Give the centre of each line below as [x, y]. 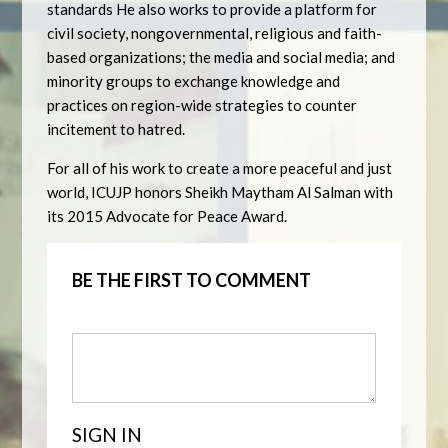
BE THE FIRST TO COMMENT [192, 280]
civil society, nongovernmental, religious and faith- [215, 33]
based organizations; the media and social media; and [221, 57]
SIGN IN [107, 434]
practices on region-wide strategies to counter [202, 105]
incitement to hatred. [116, 129]
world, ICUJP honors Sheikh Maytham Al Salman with [220, 192]
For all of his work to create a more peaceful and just [220, 168]
